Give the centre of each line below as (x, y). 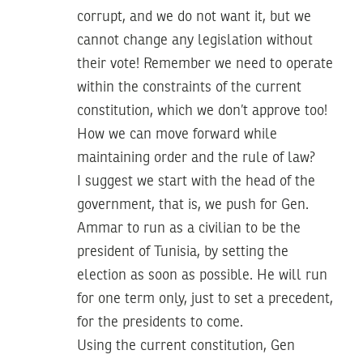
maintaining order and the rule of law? (196, 158)
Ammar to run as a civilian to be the (189, 228)
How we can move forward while (177, 134)
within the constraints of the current (189, 87)
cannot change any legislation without (195, 40)
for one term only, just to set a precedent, (205, 299)
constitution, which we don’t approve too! (202, 111)
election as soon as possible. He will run (202, 275)
